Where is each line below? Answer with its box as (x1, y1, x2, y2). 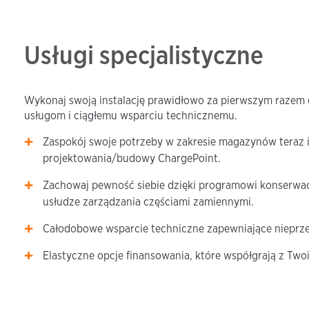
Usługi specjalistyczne (24, 40, 263, 71)
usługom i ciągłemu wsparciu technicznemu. (24, 109, 237, 123)
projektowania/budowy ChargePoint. (43, 152, 221, 166)
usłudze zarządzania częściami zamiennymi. (43, 195, 255, 209)
